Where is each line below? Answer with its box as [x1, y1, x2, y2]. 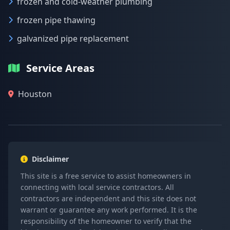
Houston [18, 88, 52, 100]
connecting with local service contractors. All [21, 182, 174, 192]
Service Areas [26, 61, 94, 75]
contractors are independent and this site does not [21, 194, 196, 203]
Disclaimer [32, 154, 69, 164]
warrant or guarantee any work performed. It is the [21, 205, 197, 215]
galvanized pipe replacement [17, 33, 129, 44]
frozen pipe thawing [17, 14, 95, 26]
